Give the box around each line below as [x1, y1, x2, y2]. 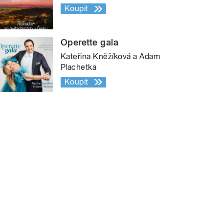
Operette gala [61, 37, 119, 48]
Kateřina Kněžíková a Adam [61, 52, 161, 62]
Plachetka [61, 63, 97, 72]
